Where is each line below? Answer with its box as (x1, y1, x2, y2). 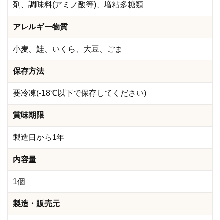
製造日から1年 (13, 133, 64, 141)
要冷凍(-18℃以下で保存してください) (13, 88, 146, 97)
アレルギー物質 (13, 22, 68, 31)
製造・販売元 (13, 199, 60, 208)
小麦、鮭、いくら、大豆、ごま (13, 44, 123, 53)
